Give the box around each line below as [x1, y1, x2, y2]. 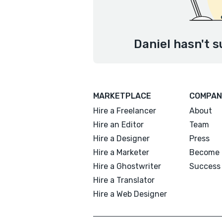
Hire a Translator [93, 175, 155, 185]
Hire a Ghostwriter [93, 162, 161, 171]
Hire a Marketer [93, 148, 149, 157]
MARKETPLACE [93, 91, 151, 101]
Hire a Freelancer [93, 106, 156, 115]
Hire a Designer [93, 134, 150, 143]
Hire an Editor [93, 120, 144, 129]
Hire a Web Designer [93, 189, 167, 199]
